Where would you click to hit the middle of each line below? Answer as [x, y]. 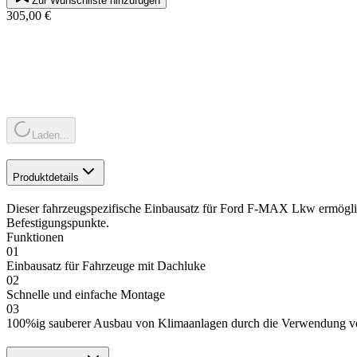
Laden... [51, 135]
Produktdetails [46, 177]
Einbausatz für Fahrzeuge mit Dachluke [106, 265]
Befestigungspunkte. [58, 222]
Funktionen [35, 237]
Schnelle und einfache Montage [86, 294]
